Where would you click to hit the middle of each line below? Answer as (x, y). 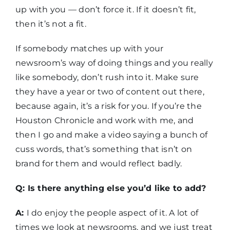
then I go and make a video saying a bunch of (111, 135)
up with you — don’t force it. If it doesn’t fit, (106, 10)
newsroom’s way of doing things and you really (114, 63)
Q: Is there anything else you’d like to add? (111, 188)
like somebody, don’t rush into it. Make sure (107, 78)
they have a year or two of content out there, (110, 92)
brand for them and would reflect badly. (99, 164)
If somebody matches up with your (89, 49)
